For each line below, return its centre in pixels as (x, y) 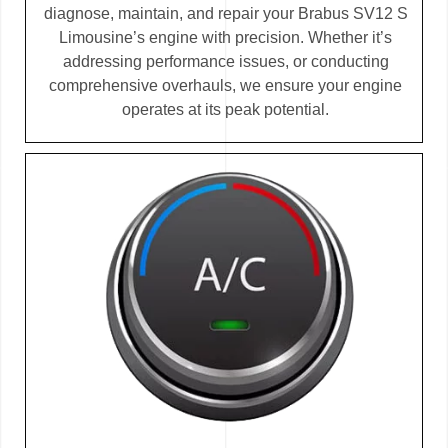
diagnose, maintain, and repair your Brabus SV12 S (225, 14)
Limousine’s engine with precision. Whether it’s (225, 38)
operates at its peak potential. (225, 110)
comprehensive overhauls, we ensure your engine (225, 86)
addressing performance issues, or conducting (225, 62)
